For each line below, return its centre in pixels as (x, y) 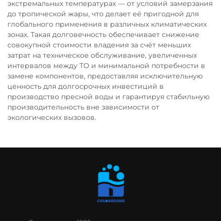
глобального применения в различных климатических (107, 24)
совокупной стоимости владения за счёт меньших (99, 45)
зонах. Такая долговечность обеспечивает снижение (103, 35)
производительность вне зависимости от (83, 107)
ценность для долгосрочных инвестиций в (86, 86)
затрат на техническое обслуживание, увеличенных (102, 55)
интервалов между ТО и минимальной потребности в (106, 66)
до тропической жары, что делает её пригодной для (103, 14)
